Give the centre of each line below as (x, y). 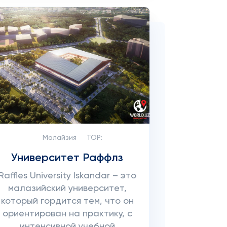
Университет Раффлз (67, 158)
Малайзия (59, 138)
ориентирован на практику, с (67, 214)
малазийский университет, (67, 188)
